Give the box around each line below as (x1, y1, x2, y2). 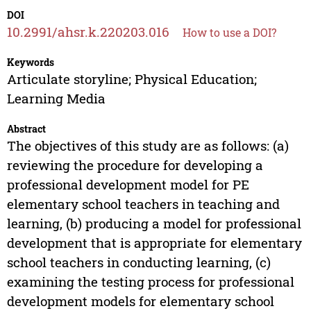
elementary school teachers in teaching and (6, 195, 280, 213)
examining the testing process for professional (6, 273, 294, 291)
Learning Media (6, 90, 106, 108)
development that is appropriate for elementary (6, 234, 302, 252)
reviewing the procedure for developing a (6, 156, 263, 174)
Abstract (6, 122, 46, 136)
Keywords (6, 56, 54, 69)
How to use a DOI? (182, 25, 276, 40)
